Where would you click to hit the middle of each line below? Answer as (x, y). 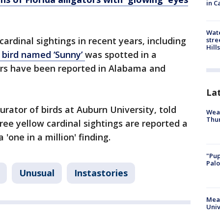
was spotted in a (121, 55)
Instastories (101, 173)
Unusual (37, 173)
